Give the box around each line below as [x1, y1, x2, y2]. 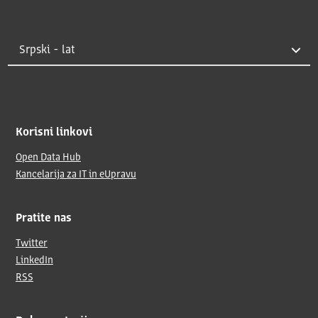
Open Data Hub [15, 153, 81, 163]
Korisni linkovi [15, 127, 92, 139]
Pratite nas [15, 213, 72, 225]
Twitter [15, 238, 48, 249]
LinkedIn [15, 256, 53, 266]
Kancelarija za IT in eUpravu [15, 170, 136, 180]
